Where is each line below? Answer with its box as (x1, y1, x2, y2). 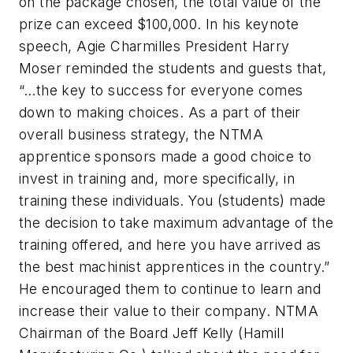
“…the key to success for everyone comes (19, 81, 303, 98)
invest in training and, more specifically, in (19, 169, 295, 187)
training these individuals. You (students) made (19, 191, 326, 209)
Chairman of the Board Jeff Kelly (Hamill (19, 324, 284, 341)
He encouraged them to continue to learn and (19, 280, 321, 297)
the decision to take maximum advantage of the (19, 214, 333, 231)
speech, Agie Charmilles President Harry (19, 37, 290, 54)
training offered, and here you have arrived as (19, 236, 321, 253)
